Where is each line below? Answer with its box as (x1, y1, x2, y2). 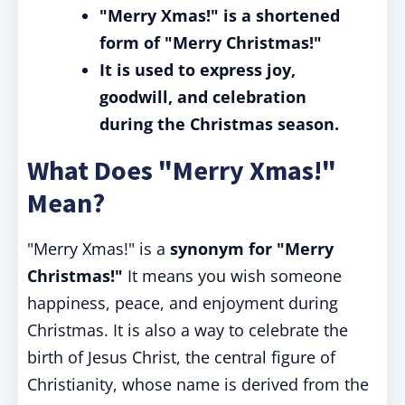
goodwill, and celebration (99, 86, 306, 108)
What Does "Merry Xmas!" (27, 153, 336, 187)
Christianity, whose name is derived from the (27, 373, 369, 395)
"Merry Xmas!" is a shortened (99, 5, 340, 26)
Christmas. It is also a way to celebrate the (27, 319, 348, 341)
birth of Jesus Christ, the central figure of (27, 346, 335, 368)
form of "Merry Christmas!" (99, 32, 322, 53)
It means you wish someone (123, 265, 342, 287)
